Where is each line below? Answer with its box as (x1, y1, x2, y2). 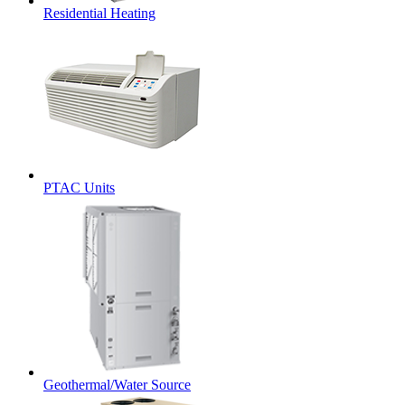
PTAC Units (43, 180, 115, 195)
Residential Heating (43, 5, 155, 21)
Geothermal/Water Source (43, 377, 191, 392)
